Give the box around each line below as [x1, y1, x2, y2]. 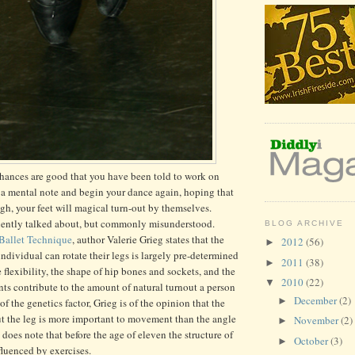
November [293, 313, 341, 328]
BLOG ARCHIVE [265, 218, 345, 227]
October [293, 333, 330, 348]
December [293, 292, 339, 307]
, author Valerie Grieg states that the [72, 232, 224, 246]
